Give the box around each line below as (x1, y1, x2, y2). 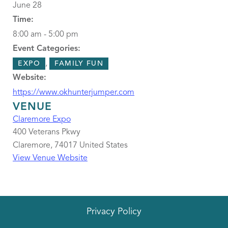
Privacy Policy (87, 207, 141, 216)
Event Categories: (13, 45, 80, 53)
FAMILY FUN (54, 60, 103, 67)
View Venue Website (13, 154, 88, 162)
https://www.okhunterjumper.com (13, 89, 134, 97)
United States (79, 141, 128, 150)
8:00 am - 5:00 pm (13, 31, 78, 39)
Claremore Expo (13, 116, 71, 124)
